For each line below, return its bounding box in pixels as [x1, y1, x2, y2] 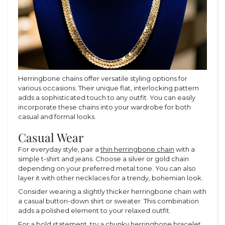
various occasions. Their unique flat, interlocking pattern [18, 83, 199, 92]
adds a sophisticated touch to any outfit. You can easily [18, 93, 195, 101]
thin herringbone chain [100, 145, 174, 154]
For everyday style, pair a [18, 145, 100, 154]
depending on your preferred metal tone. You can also [18, 164, 196, 173]
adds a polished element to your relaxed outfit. [18, 206, 171, 215]
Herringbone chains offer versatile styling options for [18, 74, 187, 82]
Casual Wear [18, 130, 83, 146]
